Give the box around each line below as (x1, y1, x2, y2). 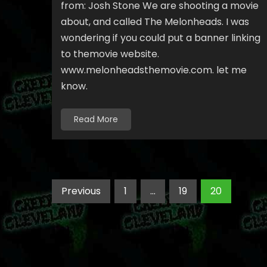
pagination (51, 202, 133, 219)
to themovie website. (61, 47, 159, 61)
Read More (74, 113, 118, 125)
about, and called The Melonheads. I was (61, 15, 249, 29)
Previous (61, 184, 101, 198)
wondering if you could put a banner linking (61, 31, 260, 45)
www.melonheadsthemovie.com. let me (61, 63, 247, 77)
